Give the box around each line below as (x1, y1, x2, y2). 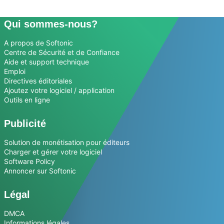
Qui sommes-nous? (4, 18, 97, 30)
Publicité (4, 118, 46, 129)
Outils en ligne (4, 95, 50, 104)
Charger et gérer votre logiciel (4, 147, 102, 156)
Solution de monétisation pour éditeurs (4, 138, 129, 147)
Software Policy (4, 157, 55, 166)
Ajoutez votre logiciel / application (4, 86, 114, 95)
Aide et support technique (4, 57, 89, 66)
